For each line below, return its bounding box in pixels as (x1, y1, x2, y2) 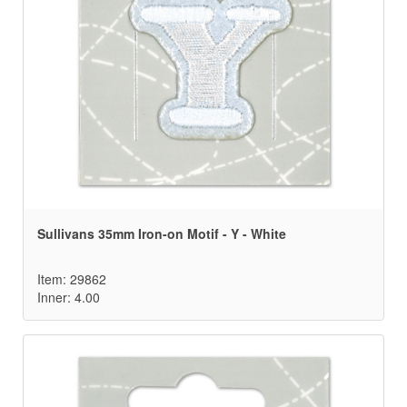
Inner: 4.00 (37, 288, 100, 307)
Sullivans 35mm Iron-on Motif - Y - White (37, 224, 286, 243)
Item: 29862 (37, 270, 106, 289)
